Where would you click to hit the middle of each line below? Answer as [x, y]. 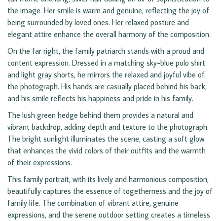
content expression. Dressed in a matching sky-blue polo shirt [106, 63]
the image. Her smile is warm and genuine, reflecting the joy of [108, 11]
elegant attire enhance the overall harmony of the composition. [109, 34]
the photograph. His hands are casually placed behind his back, [107, 87]
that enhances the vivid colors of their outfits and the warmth [107, 151]
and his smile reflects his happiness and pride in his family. [100, 98]
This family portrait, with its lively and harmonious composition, [108, 179]
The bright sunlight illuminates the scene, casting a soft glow [106, 139]
